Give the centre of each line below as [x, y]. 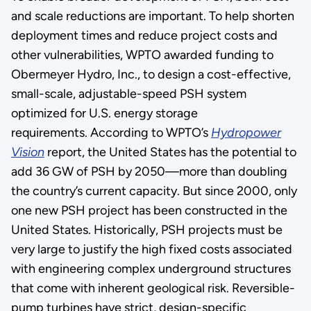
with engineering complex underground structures [151, 268]
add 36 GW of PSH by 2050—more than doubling [149, 171]
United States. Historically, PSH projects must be [146, 229]
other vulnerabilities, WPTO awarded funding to [142, 54]
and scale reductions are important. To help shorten [152, 16]
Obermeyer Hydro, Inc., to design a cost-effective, [151, 74]
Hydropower [246, 132]
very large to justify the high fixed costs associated [151, 249]
